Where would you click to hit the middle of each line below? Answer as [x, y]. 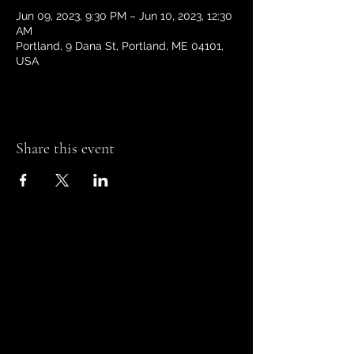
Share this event [65, 149]
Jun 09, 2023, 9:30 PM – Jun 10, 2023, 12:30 [124, 16]
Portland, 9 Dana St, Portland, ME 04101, [120, 46]
